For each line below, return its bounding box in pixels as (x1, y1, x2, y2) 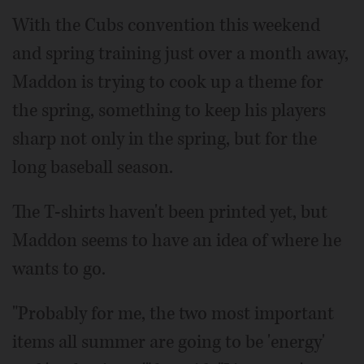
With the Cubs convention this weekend (12, 13, 320, 37)
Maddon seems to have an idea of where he (12, 228, 341, 253)
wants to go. (12, 257, 106, 281)
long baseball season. (12, 155, 173, 180)
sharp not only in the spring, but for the (12, 127, 317, 151)
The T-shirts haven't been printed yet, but (12, 200, 327, 224)
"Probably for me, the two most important (12, 301, 334, 326)
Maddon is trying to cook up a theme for (12, 70, 323, 94)
